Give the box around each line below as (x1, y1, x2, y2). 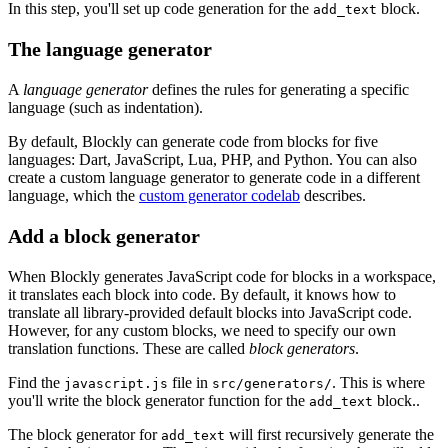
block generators (249, 339, 355, 357)
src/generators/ (212, 375, 332, 391)
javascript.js (64, 375, 168, 391)
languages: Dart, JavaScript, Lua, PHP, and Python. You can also (8, 150, 417, 168)
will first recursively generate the (225, 425, 434, 443)
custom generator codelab (139, 186, 300, 204)
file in (168, 373, 212, 391)
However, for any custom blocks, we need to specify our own (8, 321, 396, 339)
